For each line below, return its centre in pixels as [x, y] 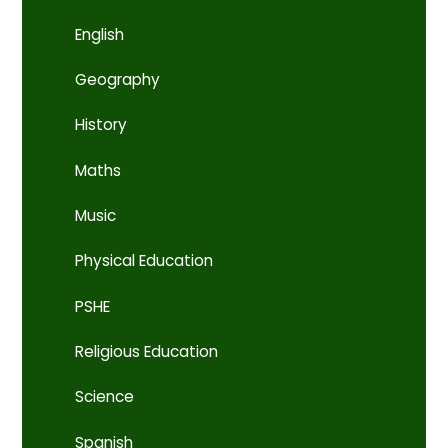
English [100, 34]
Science [105, 397]
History [101, 125]
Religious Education [147, 352]
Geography [118, 79]
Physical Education [144, 261]
